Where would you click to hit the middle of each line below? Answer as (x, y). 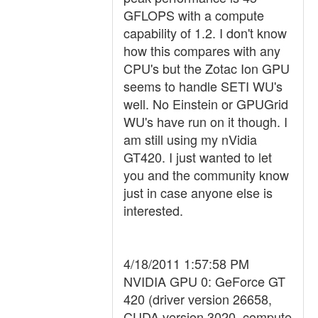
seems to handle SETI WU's (203, 86)
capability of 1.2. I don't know (205, 33)
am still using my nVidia (190, 139)
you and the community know (206, 175)
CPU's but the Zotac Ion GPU (207, 68)
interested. (153, 210)
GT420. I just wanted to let (198, 157)
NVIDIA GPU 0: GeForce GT (204, 281)
